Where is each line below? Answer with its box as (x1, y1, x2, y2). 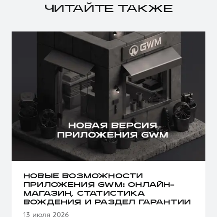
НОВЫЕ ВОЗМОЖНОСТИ (23, 173, 143, 180)
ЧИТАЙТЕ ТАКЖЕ (44, 5, 173, 15)
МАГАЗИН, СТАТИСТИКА (23, 191, 145, 198)
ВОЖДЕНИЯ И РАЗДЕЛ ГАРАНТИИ (23, 200, 191, 206)
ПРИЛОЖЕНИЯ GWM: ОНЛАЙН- (23, 182, 175, 189)
